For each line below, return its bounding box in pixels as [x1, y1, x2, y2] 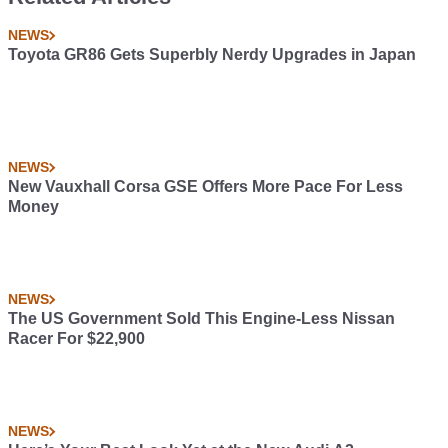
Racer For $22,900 [8, 330, 145, 348]
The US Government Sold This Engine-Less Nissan [8, 310, 395, 328]
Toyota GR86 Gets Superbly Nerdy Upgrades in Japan [8, 46, 416, 64]
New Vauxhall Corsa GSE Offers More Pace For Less [8, 178, 403, 196]
